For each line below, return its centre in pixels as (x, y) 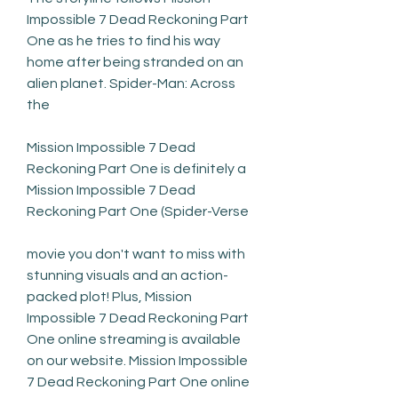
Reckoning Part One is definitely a (136, 168)
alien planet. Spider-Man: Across (131, 83)
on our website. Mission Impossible (137, 360)
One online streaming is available (134, 339)
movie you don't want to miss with (136, 254)
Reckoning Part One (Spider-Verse (138, 211)
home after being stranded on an (135, 62)
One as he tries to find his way (123, 40)
